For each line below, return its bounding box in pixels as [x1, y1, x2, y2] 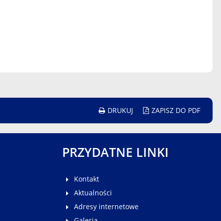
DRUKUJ [108, 106, 133, 115]
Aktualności [74, 188, 112, 198]
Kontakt [74, 174, 99, 184]
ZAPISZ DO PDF [151, 106, 200, 115]
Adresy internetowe [74, 202, 139, 212]
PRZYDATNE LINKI [62, 144, 169, 161]
